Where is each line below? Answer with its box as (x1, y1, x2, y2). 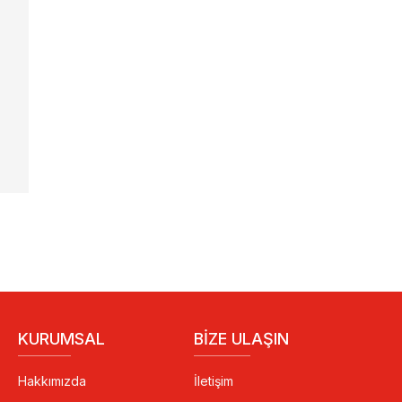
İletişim (193, 373, 233, 389)
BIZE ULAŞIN (193, 329, 289, 349)
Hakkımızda (18, 373, 87, 389)
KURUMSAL (18, 329, 106, 349)
